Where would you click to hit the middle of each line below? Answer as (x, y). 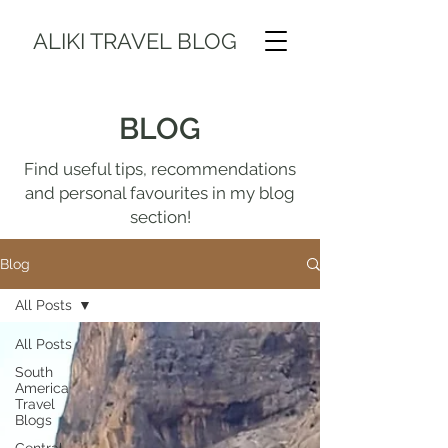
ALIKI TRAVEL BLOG (134, 41)
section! (160, 217)
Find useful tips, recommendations (160, 169)
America (42, 388)
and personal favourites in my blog (160, 193)
